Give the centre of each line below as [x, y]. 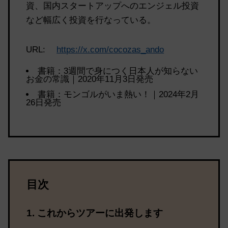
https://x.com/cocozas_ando [110, 50]
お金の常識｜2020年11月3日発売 [90, 79]
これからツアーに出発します [100, 213]
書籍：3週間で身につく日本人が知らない [118, 71]
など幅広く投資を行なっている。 [91, 20]
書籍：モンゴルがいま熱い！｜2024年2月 [119, 95]
